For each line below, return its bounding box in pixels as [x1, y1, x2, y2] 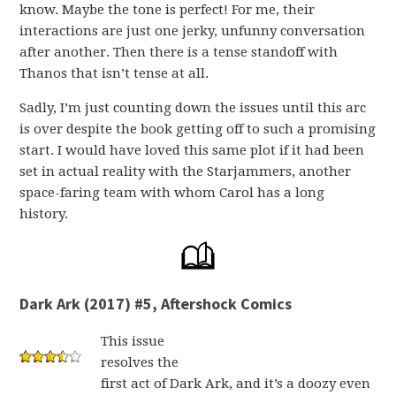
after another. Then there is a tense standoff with [19, 44, 339, 60]
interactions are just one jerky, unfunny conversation [19, 23, 366, 39]
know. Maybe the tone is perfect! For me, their [19, 2, 316, 18]
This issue [101, 333, 165, 349]
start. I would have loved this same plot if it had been [19, 142, 365, 158]
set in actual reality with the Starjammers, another [19, 164, 352, 179]
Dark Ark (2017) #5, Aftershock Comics [19, 293, 293, 314]
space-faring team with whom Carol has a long [19, 185, 325, 201]
